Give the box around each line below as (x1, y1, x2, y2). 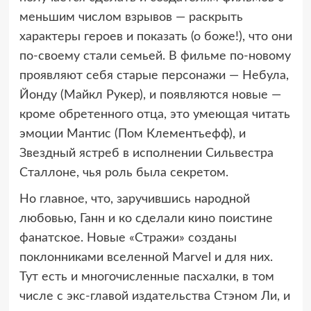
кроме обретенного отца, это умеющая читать (19, 108, 290, 121)
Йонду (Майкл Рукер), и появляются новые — (19, 88, 281, 101)
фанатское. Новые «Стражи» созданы (19, 231, 237, 244)
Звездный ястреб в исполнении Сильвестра (19, 146, 274, 160)
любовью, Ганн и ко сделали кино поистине (19, 212, 273, 225)
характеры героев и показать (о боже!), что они (19, 30, 292, 43)
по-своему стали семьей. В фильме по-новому (19, 49, 291, 62)
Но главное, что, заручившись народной (19, 192, 250, 205)
